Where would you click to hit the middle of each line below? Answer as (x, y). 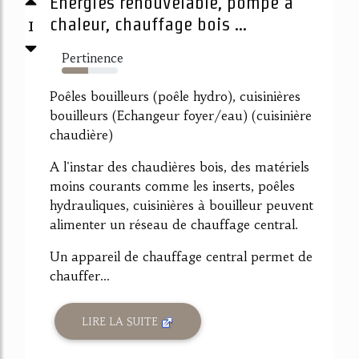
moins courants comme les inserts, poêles (172, 186)
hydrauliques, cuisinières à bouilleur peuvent (182, 206)
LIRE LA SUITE (122, 321)
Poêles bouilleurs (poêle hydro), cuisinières (175, 97)
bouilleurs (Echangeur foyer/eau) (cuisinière (181, 116)
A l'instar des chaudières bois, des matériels (179, 167)
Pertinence (93, 58)
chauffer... (80, 276)
